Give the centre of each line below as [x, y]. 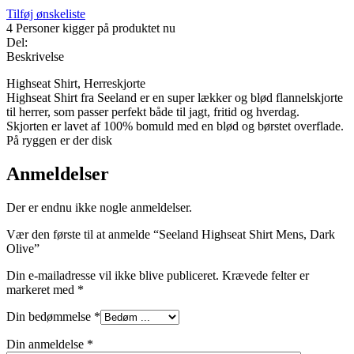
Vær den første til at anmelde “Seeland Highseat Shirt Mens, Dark [171, 234]
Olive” [23, 248]
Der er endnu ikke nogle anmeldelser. [99, 207]
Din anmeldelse [47, 344]
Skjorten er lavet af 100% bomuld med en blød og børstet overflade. [175, 126]
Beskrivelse [35, 56]
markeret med [42, 289]
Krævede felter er [265, 275]
